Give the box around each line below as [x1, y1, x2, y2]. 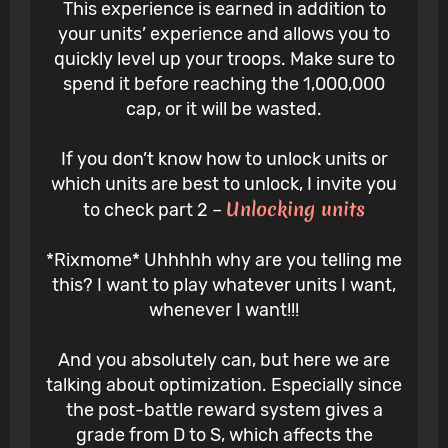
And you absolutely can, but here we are [58, 349, 390, 372]
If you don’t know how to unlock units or [60, 148, 388, 171]
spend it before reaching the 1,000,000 [63, 73, 385, 96]
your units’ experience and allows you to [58, 23, 390, 46]
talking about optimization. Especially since [46, 374, 402, 397]
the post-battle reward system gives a [65, 399, 383, 422]
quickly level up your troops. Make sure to [53, 48, 395, 71]
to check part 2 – [83, 199, 226, 222]
